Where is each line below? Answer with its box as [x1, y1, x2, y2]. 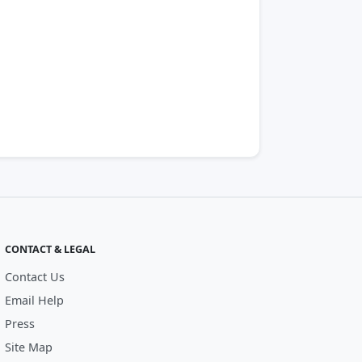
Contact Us [5, 269, 65, 284]
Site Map [5, 339, 53, 355]
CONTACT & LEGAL [5, 242, 95, 256]
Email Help [5, 293, 64, 308]
